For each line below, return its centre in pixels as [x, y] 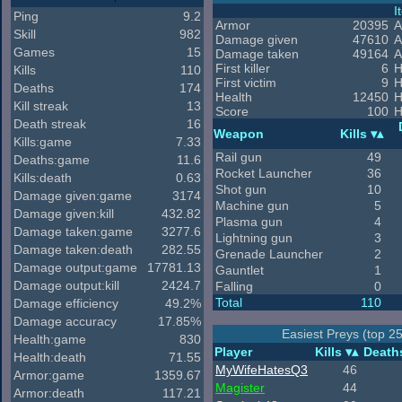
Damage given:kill [64, 214]
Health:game [50, 339]
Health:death [50, 357]
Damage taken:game [73, 232]
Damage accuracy [65, 321]
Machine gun [252, 205]
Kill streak [41, 106]
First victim [246, 83]
